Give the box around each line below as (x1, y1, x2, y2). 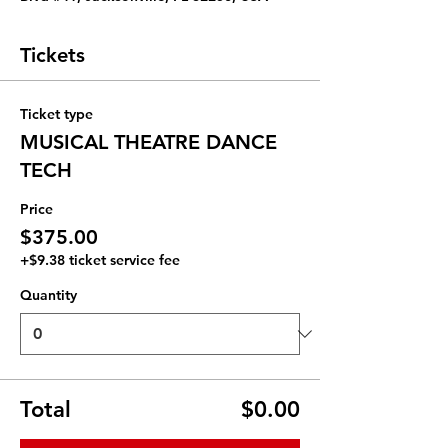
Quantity (20, 286, 77, 304)
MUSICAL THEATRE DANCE (20, 130, 277, 154)
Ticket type (20, 105, 93, 123)
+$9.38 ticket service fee (20, 251, 180, 269)
